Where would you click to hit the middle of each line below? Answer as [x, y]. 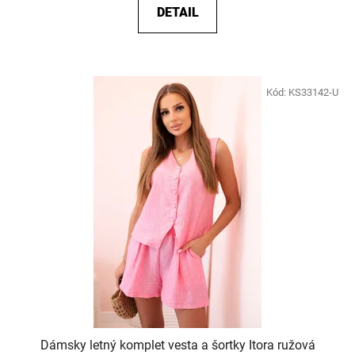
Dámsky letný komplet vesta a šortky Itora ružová [177, 345]
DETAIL [177, 12]
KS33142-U [313, 92]
